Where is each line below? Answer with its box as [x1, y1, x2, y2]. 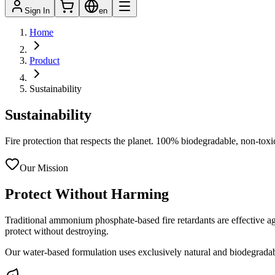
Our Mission [20, 162, 68, 173]
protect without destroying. [5, 225, 109, 236]
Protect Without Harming [5, 185, 169, 202]
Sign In [25, 6, 50, 15]
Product [29, 55, 60, 66]
